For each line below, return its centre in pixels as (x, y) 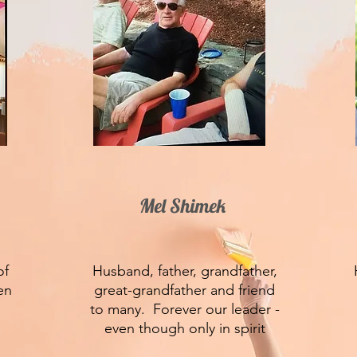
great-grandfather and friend (184, 290)
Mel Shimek (182, 206)
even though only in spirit (184, 328)
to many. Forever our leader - (184, 309)
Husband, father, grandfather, (184, 271)
